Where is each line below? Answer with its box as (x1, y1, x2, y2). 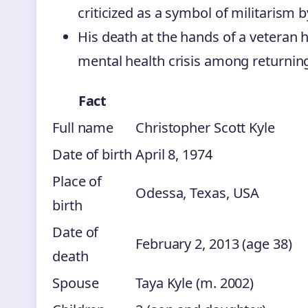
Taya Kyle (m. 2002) (135, 273, 254, 292)
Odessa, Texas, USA (135, 183, 260, 202)
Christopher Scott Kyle (135, 118, 275, 137)
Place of (52, 171, 102, 190)
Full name (52, 118, 114, 137)
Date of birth (52, 144, 132, 164)
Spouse (52, 273, 99, 292)
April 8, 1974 (135, 144, 212, 164)
